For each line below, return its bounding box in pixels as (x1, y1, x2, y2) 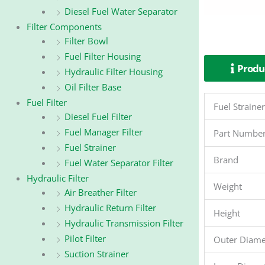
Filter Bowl (64, 35, 108, 47)
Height (213, 206, 240, 219)
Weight (213, 180, 242, 192)
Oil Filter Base (64, 81, 121, 93)
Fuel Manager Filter (64, 126, 143, 138)
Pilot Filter (64, 232, 106, 245)
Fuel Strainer (64, 141, 116, 154)
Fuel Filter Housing (64, 50, 141, 63)
